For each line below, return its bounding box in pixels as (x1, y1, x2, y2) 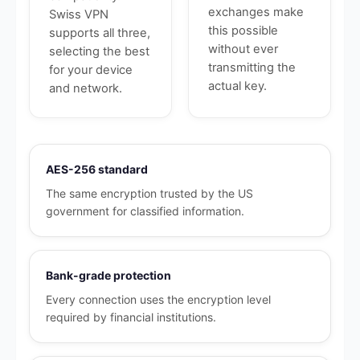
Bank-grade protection (46, 268, 171, 282)
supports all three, (49, 26, 150, 40)
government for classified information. (46, 204, 244, 218)
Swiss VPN (49, 7, 108, 22)
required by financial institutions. (46, 310, 216, 324)
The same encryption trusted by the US (46, 186, 253, 200)
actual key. (208, 79, 267, 93)
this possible (208, 23, 278, 38)
